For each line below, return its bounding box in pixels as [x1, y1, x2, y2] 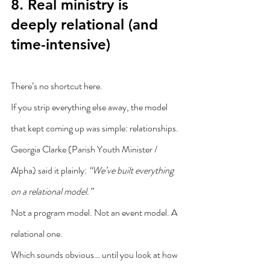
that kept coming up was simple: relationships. [11, 121, 178, 135]
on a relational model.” [11, 184, 93, 198]
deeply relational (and [11, 15, 162, 33]
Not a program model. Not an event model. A [11, 205, 179, 219]
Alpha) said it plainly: [11, 163, 89, 177]
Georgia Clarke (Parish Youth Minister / [11, 142, 159, 156]
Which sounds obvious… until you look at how [11, 247, 180, 262]
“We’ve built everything [89, 163, 175, 177]
